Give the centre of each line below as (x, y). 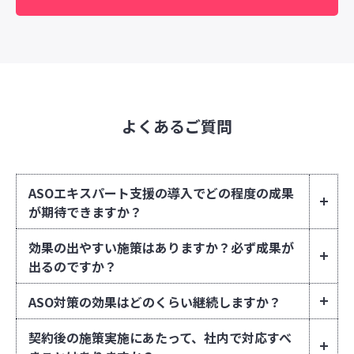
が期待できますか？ (85, 211)
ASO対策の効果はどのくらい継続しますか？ (155, 301)
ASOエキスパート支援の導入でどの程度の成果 (161, 192)
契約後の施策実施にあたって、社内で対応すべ (160, 337)
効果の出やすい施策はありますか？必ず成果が (161, 247)
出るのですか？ (73, 266)
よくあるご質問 (177, 126)
